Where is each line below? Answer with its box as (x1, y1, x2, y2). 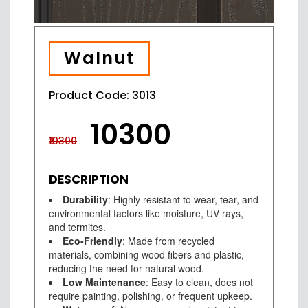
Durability (63, 192, 108, 207)
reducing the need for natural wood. (49, 261, 204, 276)
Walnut (64, 47, 135, 70)
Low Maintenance (63, 275, 146, 289)
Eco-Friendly (63, 234, 122, 248)
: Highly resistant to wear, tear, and (108, 192, 258, 207)
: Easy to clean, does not (146, 275, 253, 289)
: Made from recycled (122, 234, 214, 248)
